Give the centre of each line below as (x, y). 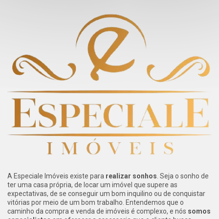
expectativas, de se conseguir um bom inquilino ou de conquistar (106, 194)
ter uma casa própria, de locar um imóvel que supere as (92, 185)
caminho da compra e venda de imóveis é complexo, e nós (98, 211)
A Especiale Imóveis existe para (56, 176)
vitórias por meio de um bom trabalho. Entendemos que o (96, 203)
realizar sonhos (131, 176)
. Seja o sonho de (183, 176)
